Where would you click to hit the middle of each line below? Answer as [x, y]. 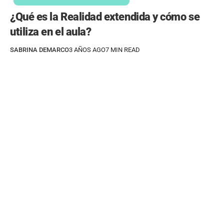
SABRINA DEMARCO [39, 49]
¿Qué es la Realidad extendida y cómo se [105, 16]
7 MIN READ [123, 49]
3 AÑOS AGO [87, 49]
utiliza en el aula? [51, 31]
